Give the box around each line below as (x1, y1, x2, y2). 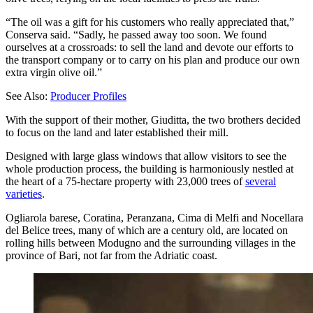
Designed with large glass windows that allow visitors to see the (6, 150, 286, 162)
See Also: (6, 89, 48, 102)
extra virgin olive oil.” (6, 66, 102, 78)
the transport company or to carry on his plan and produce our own (6, 53, 300, 66)
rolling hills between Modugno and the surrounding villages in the (6, 236, 296, 249)
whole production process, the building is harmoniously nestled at (6, 162, 293, 175)
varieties (6, 187, 42, 200)
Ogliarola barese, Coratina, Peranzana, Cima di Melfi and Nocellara (6, 211, 303, 224)
